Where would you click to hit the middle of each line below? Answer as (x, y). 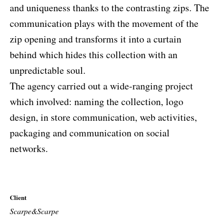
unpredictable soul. (48, 70)
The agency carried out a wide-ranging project (101, 86)
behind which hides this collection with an (94, 55)
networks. (29, 148)
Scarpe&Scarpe (34, 211)
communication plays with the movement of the (104, 23)
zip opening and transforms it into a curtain (96, 39)
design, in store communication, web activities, (103, 117)
